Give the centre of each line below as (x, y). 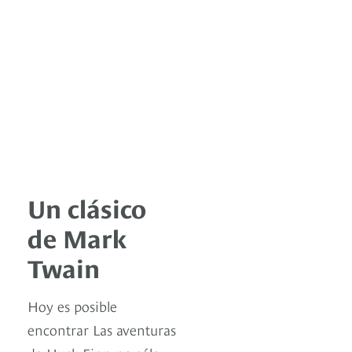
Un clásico (87, 207)
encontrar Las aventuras (102, 329)
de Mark (77, 237)
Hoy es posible (72, 306)
